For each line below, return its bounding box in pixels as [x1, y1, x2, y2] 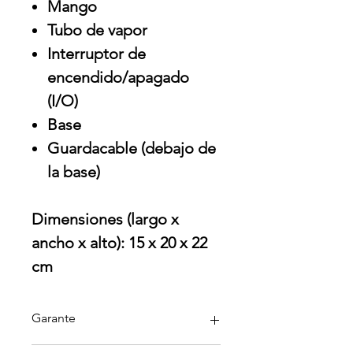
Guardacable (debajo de [47, 139, 216, 158]
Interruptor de [47, 44, 146, 64]
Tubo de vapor [47, 20, 147, 40]
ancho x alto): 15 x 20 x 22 [32, 233, 207, 253]
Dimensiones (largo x [32, 210, 179, 229]
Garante [32, 310, 76, 326]
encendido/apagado [47, 68, 189, 87]
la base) [47, 162, 100, 182]
